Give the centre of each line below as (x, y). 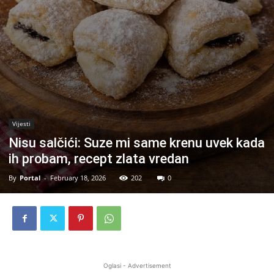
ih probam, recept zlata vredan (99, 159)
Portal (30, 178)
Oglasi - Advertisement (137, 265)
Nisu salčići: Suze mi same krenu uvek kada (137, 143)
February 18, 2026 (78, 178)
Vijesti (21, 124)
